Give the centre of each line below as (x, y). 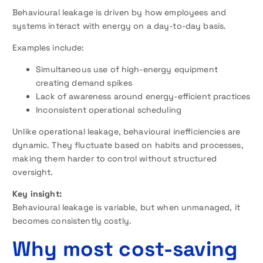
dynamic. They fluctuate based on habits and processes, (128, 145)
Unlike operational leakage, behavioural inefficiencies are (127, 132)
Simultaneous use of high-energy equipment (127, 70)
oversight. (33, 172)
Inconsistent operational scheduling (109, 110)
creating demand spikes (84, 83)
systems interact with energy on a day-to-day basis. (119, 26)
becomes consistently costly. (72, 221)
